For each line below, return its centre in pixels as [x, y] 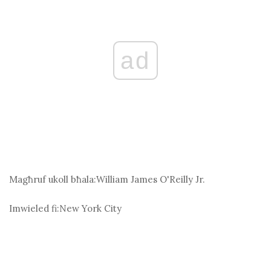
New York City [90, 209]
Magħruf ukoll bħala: [53, 180]
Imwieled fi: [34, 209]
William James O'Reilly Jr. [151, 180]
